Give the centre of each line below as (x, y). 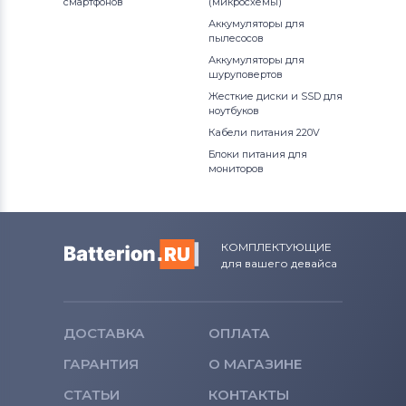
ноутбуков (234, 111)
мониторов (236, 169)
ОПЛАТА (239, 333)
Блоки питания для (258, 155)
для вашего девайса (279, 264)
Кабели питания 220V (264, 133)
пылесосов (236, 39)
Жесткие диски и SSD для (275, 97)
